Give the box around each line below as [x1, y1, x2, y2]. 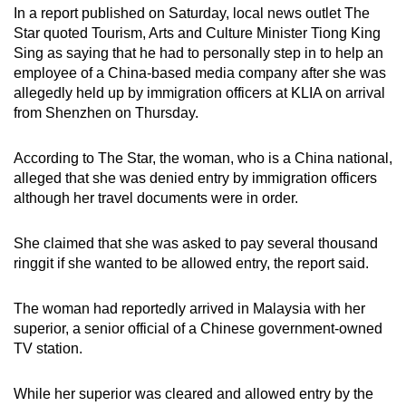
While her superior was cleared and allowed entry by [14, 386, 353, 402]
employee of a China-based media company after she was [14, 65, 386, 82]
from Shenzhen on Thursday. [14, 105, 198, 121]
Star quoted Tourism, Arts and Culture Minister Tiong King [14, 25, 381, 42]
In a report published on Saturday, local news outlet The [14, 5, 370, 22]
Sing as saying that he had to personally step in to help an [14, 45, 383, 62]
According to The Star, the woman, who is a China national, [14, 150, 392, 167]
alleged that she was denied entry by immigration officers [14, 170, 377, 187]
